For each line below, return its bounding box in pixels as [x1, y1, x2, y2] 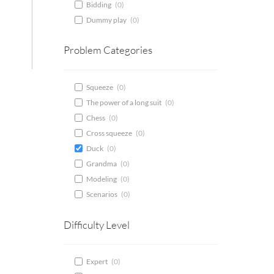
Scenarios [86, 190, 117, 199]
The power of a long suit [86, 98, 161, 108]
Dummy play [86, 15, 127, 25]
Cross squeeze [86, 128, 132, 138]
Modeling [86, 174, 117, 184]
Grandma [86, 159, 117, 169]
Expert [86, 257, 108, 267]
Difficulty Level [63, 218, 130, 231]
